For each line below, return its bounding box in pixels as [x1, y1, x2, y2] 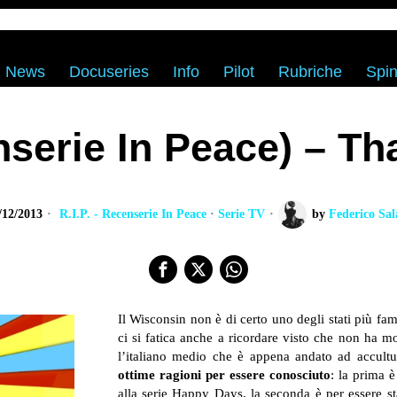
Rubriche [277, 63, 342, 81]
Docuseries [68, 63, 149, 81]
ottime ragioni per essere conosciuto [117, 368, 331, 382]
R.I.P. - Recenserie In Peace [58, 207, 206, 221]
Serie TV [217, 207, 265, 221]
